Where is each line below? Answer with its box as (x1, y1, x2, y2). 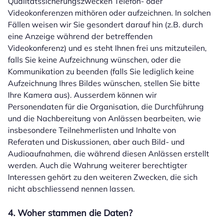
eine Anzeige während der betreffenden (8, 31, 153, 41)
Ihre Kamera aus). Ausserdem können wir (8, 90, 157, 100)
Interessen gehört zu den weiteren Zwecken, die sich (8, 172, 197, 182)
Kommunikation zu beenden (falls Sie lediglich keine (8, 66, 194, 76)
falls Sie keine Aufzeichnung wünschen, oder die (8, 55, 181, 65)
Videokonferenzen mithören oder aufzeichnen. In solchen (8, 8, 211, 18)
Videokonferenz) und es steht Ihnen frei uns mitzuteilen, (8, 43, 207, 53)
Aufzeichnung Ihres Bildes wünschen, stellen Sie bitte (8, 78, 200, 88)
